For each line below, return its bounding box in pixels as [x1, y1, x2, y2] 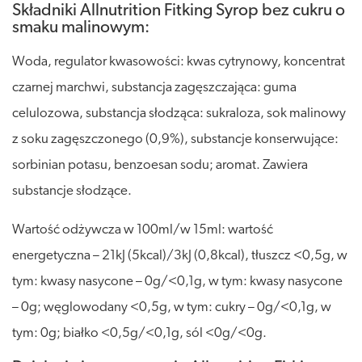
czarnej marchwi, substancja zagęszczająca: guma [12, 80, 297, 95]
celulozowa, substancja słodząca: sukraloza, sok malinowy [12, 106, 346, 120]
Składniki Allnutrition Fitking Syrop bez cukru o [12, 2, 345, 19]
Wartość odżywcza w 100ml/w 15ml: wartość [12, 222, 273, 237]
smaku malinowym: [12, 19, 149, 36]
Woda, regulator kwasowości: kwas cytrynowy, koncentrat [12, 54, 345, 69]
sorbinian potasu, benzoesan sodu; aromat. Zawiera [12, 158, 308, 172]
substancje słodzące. [12, 183, 132, 198]
